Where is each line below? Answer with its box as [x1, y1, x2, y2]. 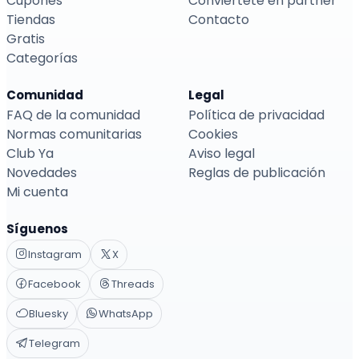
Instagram [28, 246, 82, 262]
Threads [111, 276, 155, 292]
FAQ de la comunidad [6, 105, 140, 124]
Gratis [6, 29, 45, 48]
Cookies [188, 124, 238, 143]
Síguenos [6, 220, 68, 237]
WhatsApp [99, 305, 153, 321]
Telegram [29, 335, 80, 351]
